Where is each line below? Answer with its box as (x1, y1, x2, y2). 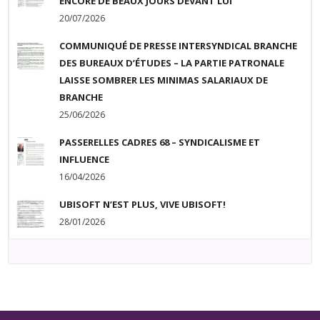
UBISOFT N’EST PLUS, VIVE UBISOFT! (59, 198, 226, 211)
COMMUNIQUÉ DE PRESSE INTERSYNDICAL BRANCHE (59, 39, 298, 53)
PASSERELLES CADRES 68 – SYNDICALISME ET (59, 136, 261, 149)
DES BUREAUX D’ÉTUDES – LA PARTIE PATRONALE (59, 56, 285, 70)
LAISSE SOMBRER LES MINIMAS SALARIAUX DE (59, 74, 269, 87)
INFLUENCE (59, 153, 110, 166)
